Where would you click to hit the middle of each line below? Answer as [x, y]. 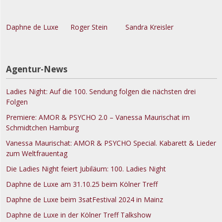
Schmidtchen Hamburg [42, 127]
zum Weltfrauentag [37, 153]
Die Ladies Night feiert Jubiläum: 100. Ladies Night [86, 168]
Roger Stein [86, 27]
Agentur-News [37, 69]
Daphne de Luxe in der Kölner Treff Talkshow [79, 215]
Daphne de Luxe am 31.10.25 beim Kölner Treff [82, 184]
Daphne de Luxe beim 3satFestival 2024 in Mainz [84, 199]
